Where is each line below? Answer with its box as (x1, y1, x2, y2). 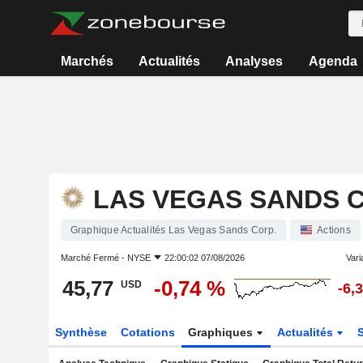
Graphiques (188, 326, 257, 339)
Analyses (225, 54, 284, 68)
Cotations (120, 326, 175, 339)
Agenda (308, 54, 357, 68)
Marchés (60, 54, 113, 68)
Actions (317, 224, 351, 236)
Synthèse (54, 326, 107, 339)
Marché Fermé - (60, 253, 127, 263)
